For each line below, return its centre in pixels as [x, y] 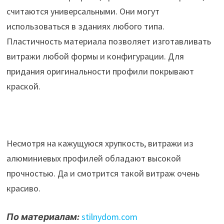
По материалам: [43, 216]
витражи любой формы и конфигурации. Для [95, 56]
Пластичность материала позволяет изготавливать [108, 41]
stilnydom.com [109, 216]
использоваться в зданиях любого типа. [85, 26]
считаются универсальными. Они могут [83, 11]
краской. [23, 86]
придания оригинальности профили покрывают [100, 71]
